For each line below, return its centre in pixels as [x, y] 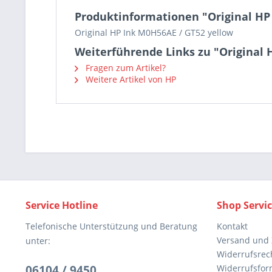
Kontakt [232, 226]
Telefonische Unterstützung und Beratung [111, 226]
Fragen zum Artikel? [124, 68]
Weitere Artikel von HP [130, 79]
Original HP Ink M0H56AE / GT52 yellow [154, 32]
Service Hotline [62, 205]
